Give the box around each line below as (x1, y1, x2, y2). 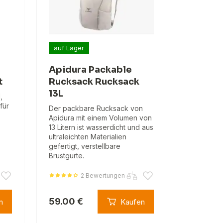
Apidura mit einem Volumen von (48, 113, 152, 122)
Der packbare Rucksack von (48, 104, 143, 113)
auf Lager (53, 43, 84, 52)
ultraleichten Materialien (48, 132, 126, 141)
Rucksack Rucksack (48, 76, 139, 88)
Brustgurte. (48, 151, 84, 160)
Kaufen (120, 197, 145, 207)
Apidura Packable (48, 64, 132, 76)
